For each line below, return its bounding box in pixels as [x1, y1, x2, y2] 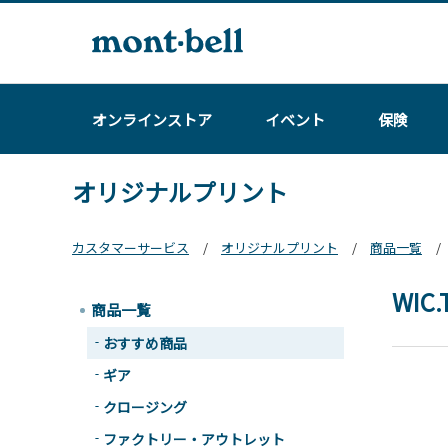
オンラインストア [92, 108, 212, 130]
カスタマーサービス [72, 238, 189, 257]
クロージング [103, 397, 187, 417]
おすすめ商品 [103, 333, 187, 353]
